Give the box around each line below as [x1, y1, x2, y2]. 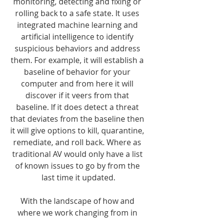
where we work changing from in [17, 207, 139, 218]
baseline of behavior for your [24, 66, 132, 77]
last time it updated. [41, 172, 115, 183]
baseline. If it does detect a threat [16, 102, 141, 112]
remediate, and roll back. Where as [13, 137, 143, 148]
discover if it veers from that [25, 90, 131, 101]
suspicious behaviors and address [14, 43, 142, 54]
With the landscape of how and [20, 196, 136, 206]
